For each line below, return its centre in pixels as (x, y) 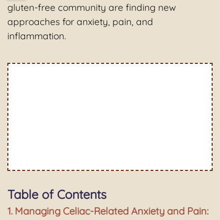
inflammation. (37, 36)
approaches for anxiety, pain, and (80, 21)
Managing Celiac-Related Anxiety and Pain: (112, 211)
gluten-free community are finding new (92, 7)
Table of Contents (57, 194)
